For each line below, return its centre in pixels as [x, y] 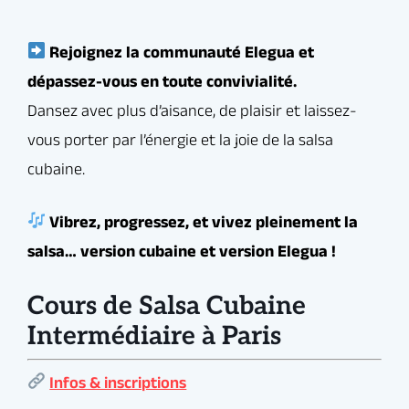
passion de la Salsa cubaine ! [97, 21]
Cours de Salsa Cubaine [166, 306]
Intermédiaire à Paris [154, 336]
